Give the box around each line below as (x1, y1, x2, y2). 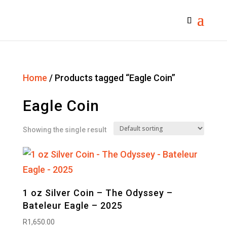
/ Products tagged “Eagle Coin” (47, 72, 175, 83)
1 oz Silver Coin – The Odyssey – (22, 187, 173, 198)
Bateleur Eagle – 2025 (22, 200, 123, 211)
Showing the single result (22, 126, 106, 134)
